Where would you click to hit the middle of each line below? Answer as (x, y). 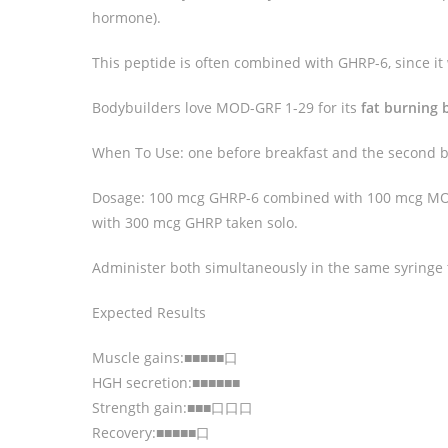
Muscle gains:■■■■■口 (165, 358)
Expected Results (149, 313)
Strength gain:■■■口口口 (172, 408)
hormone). (126, 18)
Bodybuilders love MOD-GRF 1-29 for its (226, 108)
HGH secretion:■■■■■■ (166, 383)
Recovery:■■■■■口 (151, 433)
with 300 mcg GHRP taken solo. (195, 223)
